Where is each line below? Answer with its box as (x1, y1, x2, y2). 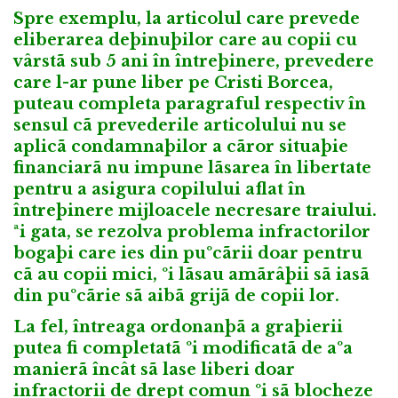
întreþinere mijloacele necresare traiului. (13, 201, 377, 220)
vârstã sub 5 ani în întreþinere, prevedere (13, 52, 374, 71)
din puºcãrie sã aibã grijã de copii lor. (13, 286, 339, 306)
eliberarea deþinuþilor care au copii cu (13, 30, 357, 50)
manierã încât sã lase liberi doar (13, 359, 295, 379)
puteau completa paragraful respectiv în (13, 94, 366, 114)
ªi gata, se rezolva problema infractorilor (13, 222, 370, 242)
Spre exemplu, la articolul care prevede (13, 9, 360, 28)
